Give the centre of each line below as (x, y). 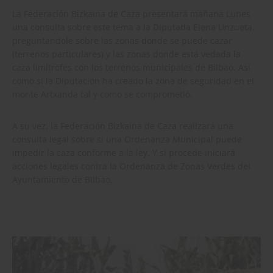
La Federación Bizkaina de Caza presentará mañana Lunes (131, 13)
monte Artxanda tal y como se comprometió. (102, 94)
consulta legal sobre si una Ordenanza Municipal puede (127, 139)
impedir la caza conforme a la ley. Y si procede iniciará (124, 152)
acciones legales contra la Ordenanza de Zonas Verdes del (131, 166)
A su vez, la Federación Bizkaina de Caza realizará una (123, 126)
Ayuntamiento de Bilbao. (62, 179)
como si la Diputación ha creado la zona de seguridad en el (133, 80)
